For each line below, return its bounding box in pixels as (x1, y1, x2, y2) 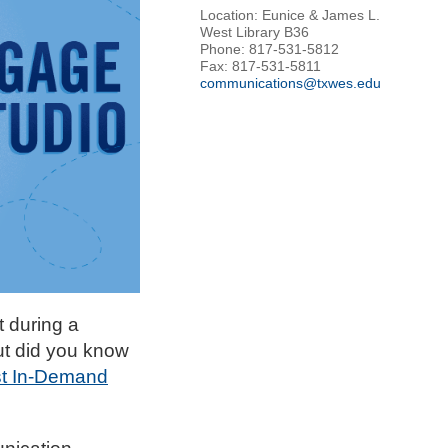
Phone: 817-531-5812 (200, 41, 339, 58)
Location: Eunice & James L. (200, 7, 380, 24)
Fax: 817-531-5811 (200, 58, 321, 75)
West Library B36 (200, 24, 309, 41)
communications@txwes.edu (200, 75, 381, 92)
